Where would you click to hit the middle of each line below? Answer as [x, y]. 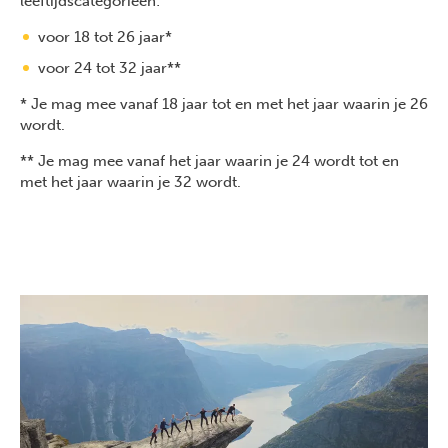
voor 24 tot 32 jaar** [109, 68]
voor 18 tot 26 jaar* [105, 37]
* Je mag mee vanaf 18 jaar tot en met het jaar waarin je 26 [224, 104]
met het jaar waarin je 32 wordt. [130, 182]
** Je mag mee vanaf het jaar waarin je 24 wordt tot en [209, 161]
